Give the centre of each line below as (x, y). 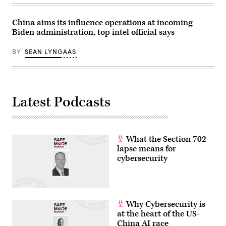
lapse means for (147, 149)
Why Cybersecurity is (165, 204)
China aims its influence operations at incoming (102, 22)
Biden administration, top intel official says (93, 32)
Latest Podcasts (61, 102)
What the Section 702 (165, 139)
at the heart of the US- (158, 214)
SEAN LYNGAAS (50, 51)
